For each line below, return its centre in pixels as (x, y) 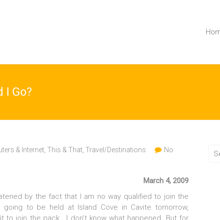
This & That (65, 150)
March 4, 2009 (166, 181)
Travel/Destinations (116, 150)
